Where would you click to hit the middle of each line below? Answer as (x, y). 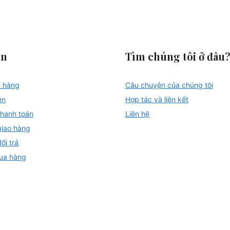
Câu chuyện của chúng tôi (169, 85)
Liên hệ (137, 113)
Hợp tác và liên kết (157, 99)
